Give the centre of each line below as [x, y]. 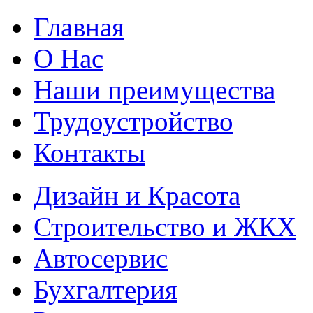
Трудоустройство [133, 121]
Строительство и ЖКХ [165, 227]
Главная [79, 27]
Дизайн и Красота [137, 195]
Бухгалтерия [105, 290]
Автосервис [101, 258]
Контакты [89, 153]
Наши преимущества [154, 90]
